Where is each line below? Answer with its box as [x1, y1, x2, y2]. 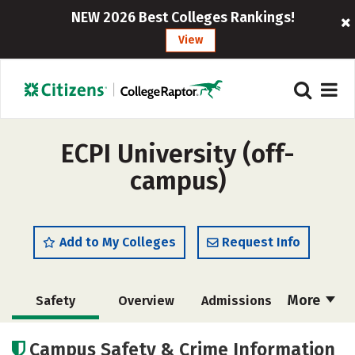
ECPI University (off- [60, 139, 295, 169]
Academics [113, 330, 178, 345]
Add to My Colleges [59, 235, 176, 250]
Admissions [200, 293, 272, 308]
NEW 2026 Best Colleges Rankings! [71, 9, 295, 26]
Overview [117, 293, 174, 308]
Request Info [222, 235, 300, 250]
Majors [216, 330, 257, 345]
